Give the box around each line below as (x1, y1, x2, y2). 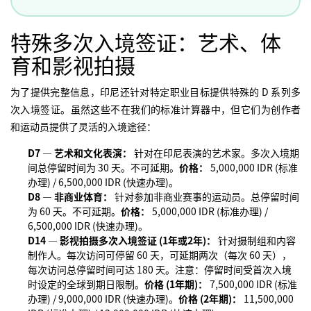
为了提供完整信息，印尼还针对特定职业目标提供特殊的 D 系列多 (10, 84, 301, 99)
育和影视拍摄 (10, 49, 135, 80)
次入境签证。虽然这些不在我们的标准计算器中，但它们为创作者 (10, 101, 301, 116)
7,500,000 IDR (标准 (208, 276, 297, 291)
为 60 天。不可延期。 (28, 203, 121, 218)
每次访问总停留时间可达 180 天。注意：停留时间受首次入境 (28, 262, 292, 276)
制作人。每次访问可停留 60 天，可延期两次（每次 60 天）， (28, 247, 292, 262)
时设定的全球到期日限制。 (28, 276, 144, 291)
